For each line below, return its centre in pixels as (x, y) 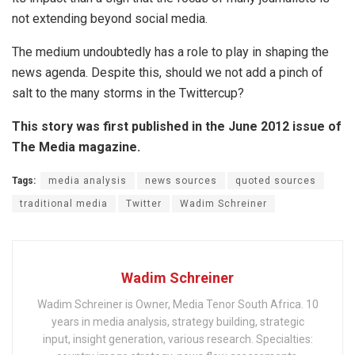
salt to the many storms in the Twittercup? (128, 94)
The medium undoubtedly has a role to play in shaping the (170, 52)
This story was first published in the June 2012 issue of (177, 127)
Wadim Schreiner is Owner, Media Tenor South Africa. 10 (177, 305)
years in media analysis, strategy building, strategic (177, 322)
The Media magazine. (76, 147)
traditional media (64, 204)
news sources (181, 181)
